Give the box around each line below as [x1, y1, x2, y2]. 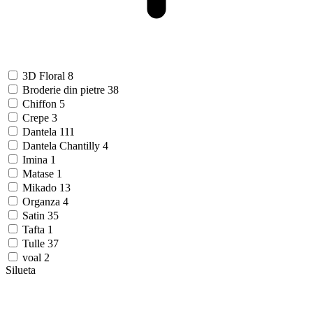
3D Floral [22, 70, 68, 82]
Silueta [6, 264, 36, 276]
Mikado [22, 182, 59, 194]
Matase [22, 168, 57, 180]
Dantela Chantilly [22, 140, 103, 152]
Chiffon [22, 98, 59, 110]
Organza [22, 196, 63, 208]
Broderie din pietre [22, 84, 108, 96]
